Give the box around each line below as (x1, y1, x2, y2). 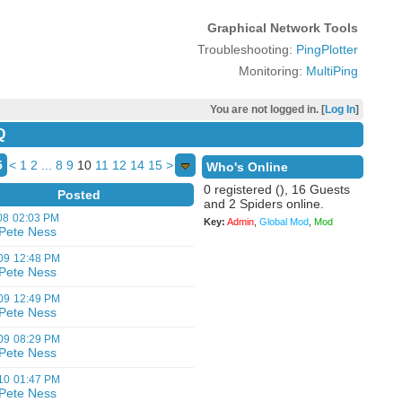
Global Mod (258, 216, 309, 227)
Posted (57, 188, 100, 202)
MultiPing (305, 64, 358, 78)
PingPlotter (295, 42, 358, 57)
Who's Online (205, 160, 288, 174)
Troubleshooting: (197, 42, 296, 57)
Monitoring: (238, 64, 306, 78)
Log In (324, 103, 355, 116)
